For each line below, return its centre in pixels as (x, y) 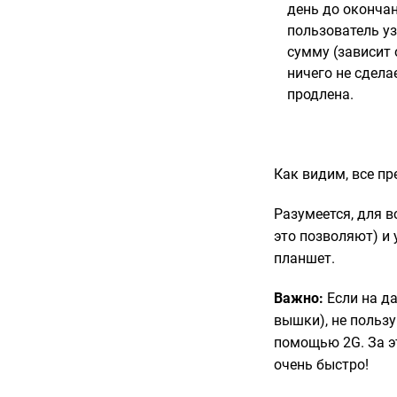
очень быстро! (323, 364)
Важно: (299, 298)
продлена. (321, 94)
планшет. (307, 258)
